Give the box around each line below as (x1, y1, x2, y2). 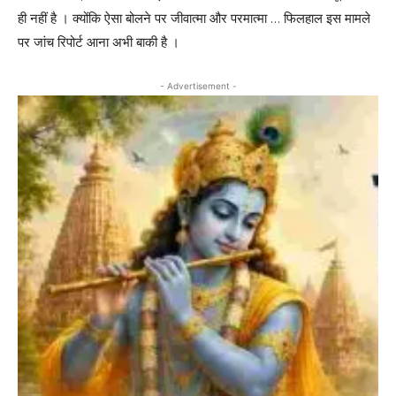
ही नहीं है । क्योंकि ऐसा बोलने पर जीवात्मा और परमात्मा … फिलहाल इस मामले (18, 10, 370, 27)
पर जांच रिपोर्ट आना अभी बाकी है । (18, 34, 179, 51)
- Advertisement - (159, 80, 237, 92)
